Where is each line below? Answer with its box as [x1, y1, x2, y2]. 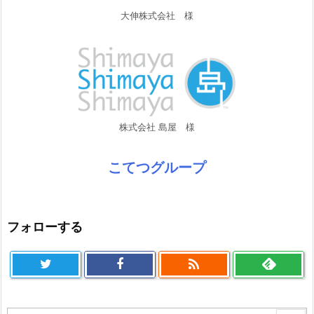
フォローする [7, 219, 83, 234]
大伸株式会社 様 [121, 9, 193, 21]
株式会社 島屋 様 [119, 121, 195, 132]
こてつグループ [108, 159, 206, 176]
